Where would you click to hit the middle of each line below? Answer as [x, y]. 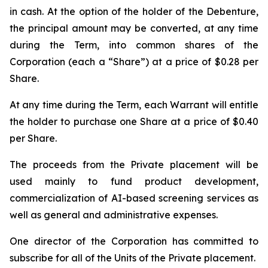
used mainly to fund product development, [134, 181]
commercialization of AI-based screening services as [134, 198]
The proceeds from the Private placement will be [134, 165]
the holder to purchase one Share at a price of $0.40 [134, 121]
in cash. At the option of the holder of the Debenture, [134, 11]
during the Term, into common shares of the [134, 45]
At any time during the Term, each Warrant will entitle [134, 105]
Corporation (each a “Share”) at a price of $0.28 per [134, 62]
